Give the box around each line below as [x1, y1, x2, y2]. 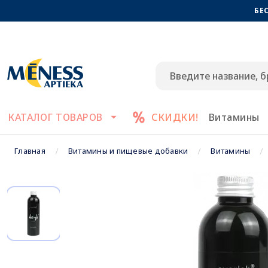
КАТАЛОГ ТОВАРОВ [8, 111, 103, 124]
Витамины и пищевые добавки [68, 145, 188, 156]
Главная [14, 145, 45, 156]
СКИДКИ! [151, 111, 199, 124]
